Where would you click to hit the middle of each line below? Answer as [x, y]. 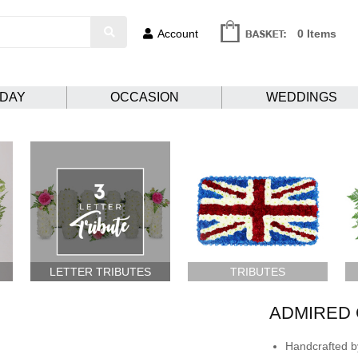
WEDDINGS [302, 97]
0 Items [317, 34]
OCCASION [144, 97]
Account [178, 34]
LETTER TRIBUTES [101, 271]
